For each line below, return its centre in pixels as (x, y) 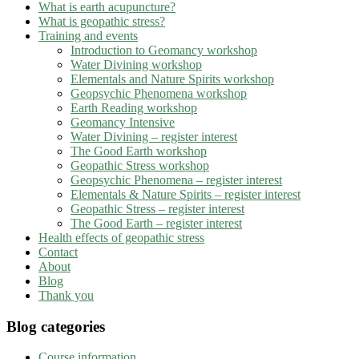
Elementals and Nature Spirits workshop (172, 79)
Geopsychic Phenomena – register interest (176, 179)
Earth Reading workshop (134, 107)
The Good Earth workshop (139, 151)
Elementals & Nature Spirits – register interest (186, 194)
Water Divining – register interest (154, 136)
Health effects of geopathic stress (121, 237)
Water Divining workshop (136, 64)
